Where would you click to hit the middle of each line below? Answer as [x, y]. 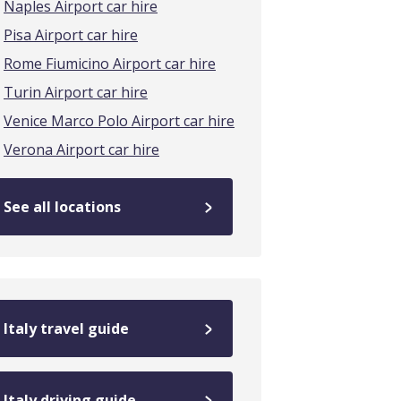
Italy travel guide [66, 328]
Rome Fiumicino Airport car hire [110, 64]
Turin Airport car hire [76, 92]
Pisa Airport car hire [71, 35]
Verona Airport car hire [81, 149]
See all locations [62, 207]
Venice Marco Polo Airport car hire [119, 121]
